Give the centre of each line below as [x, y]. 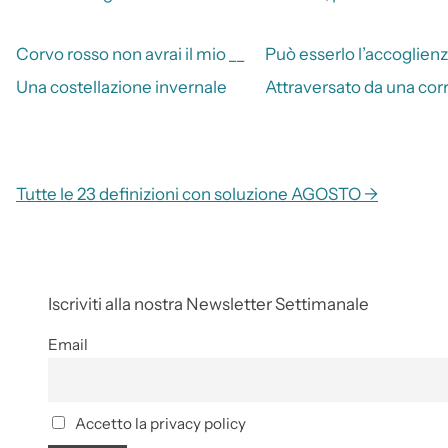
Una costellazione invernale [121, 86]
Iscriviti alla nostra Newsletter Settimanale [208, 303]
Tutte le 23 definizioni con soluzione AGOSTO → [197, 193]
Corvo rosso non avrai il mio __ [130, 53]
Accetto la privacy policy [158, 424]
